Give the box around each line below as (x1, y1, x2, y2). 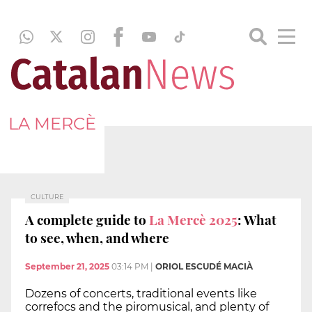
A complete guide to (25, 210, 149, 228)
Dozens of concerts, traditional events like (25, 287, 257, 301)
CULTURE (31, 193, 63, 201)
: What (237, 210, 276, 228)
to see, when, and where (25, 228, 169, 247)
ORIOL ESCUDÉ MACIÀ (155, 261, 253, 272)
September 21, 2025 (25, 261, 109, 272)
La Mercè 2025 (149, 210, 237, 228)
